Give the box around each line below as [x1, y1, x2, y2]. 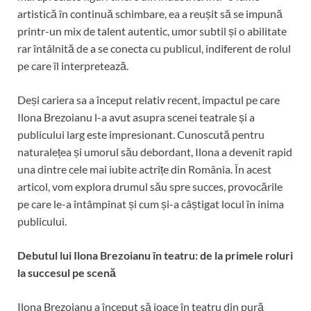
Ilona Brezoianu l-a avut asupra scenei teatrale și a [17, 110, 255, 124]
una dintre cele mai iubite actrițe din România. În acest [17, 162, 271, 176]
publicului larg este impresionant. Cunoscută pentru [17, 127, 264, 141]
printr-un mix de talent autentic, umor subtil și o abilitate [17, 24, 287, 37]
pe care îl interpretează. [17, 58, 128, 72]
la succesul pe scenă [17, 265, 116, 279]
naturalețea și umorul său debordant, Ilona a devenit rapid [17, 144, 292, 158]
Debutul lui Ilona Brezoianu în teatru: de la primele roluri [17, 248, 293, 262]
